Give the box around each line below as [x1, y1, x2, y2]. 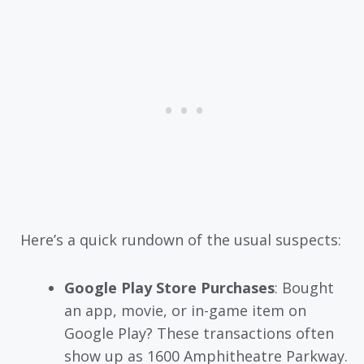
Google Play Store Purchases [64, 277, 275, 297]
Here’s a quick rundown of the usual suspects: [20, 230, 341, 250]
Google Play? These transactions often [64, 323, 334, 343]
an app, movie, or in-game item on [64, 300, 306, 320]
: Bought [275, 277, 334, 297]
